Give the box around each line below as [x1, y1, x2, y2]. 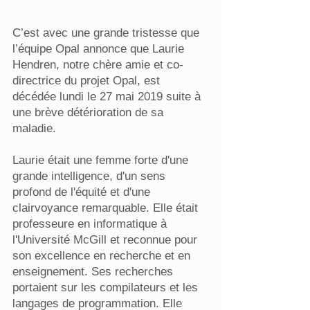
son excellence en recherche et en [12, 249, 190, 262]
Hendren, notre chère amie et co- [12, 58, 183, 71]
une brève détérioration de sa [12, 106, 163, 119]
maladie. [12, 122, 56, 135]
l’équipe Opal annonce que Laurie [12, 42, 184, 55]
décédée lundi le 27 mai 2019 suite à [12, 90, 201, 103]
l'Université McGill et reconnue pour [12, 233, 197, 246]
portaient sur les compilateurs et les [12, 281, 198, 294]
